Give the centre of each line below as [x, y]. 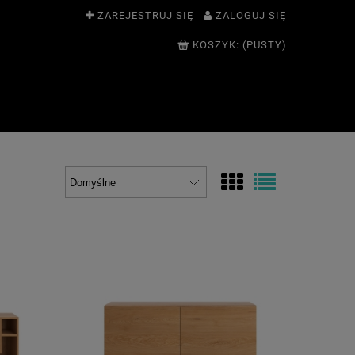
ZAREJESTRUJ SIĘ [145, 15]
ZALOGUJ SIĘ [251, 15]
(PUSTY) [265, 45]
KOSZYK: [216, 45]
